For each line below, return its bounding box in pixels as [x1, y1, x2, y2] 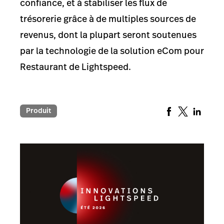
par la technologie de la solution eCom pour [20, 44, 204, 57]
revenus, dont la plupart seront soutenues [20, 28, 196, 41]
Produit [26, 105, 51, 115]
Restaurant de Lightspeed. [20, 60, 131, 73]
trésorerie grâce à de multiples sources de [20, 12, 196, 25]
